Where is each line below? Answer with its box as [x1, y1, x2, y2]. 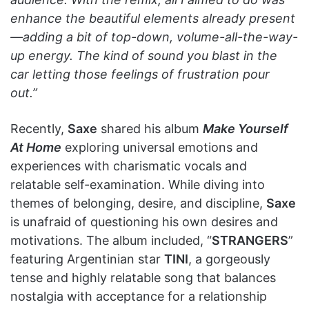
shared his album [97, 121, 203, 136]
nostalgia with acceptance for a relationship [10, 288, 267, 303]
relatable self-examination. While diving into [10, 177, 265, 192]
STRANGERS [212, 232, 288, 248]
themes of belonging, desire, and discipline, [10, 195, 266, 210]
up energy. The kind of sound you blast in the [10, 48, 277, 63]
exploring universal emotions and [61, 139, 258, 154]
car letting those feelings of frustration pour [10, 66, 270, 81]
